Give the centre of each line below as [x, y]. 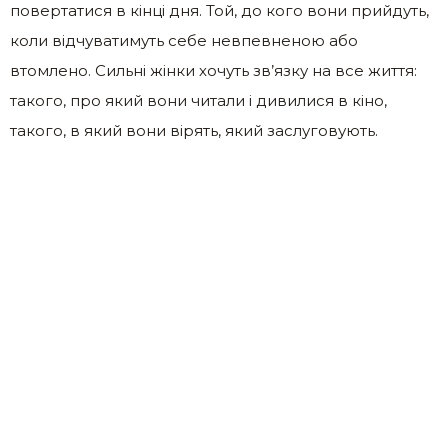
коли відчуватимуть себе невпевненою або [184, 41]
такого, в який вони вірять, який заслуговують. [194, 131]
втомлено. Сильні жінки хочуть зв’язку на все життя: [213, 71]
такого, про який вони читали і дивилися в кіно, [198, 101]
